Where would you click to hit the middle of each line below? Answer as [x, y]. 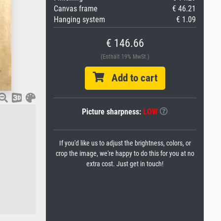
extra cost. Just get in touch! [125, 164]
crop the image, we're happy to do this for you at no [125, 154]
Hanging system [79, 19]
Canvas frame [76, 9]
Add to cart [130, 78]
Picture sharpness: [112, 112]
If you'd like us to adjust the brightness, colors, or [125, 143]
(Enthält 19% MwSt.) [125, 57]
